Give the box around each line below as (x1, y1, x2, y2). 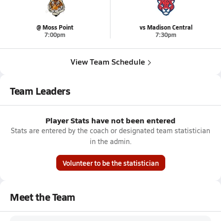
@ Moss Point (37, 23, 74, 32)
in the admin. (89, 137, 132, 146)
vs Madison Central (139, 23, 192, 32)
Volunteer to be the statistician (62, 158, 159, 168)
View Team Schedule (70, 56, 145, 67)
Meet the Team (10, 190, 75, 204)
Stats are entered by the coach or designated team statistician (11, 126, 210, 135)
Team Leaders (10, 84, 71, 98)
